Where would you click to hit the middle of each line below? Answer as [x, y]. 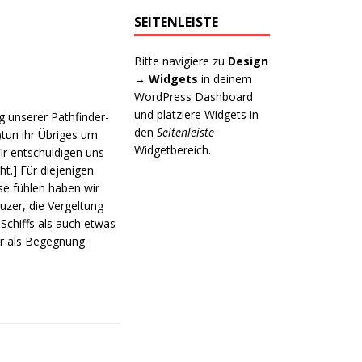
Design [248, 61]
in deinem [225, 79]
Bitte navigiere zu [181, 61]
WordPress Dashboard [194, 97]
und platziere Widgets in [197, 114]
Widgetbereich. [173, 150]
